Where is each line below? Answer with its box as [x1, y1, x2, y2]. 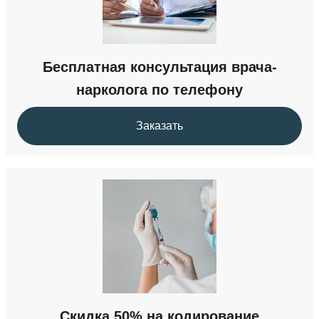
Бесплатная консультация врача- [42, 59, 277, 75]
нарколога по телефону [76, 82, 243, 98]
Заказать [136, 120, 183, 132]
